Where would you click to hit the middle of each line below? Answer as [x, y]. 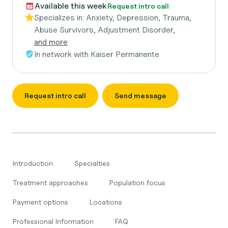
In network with [62, 54]
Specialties [92, 163]
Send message [140, 95]
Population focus [137, 182]
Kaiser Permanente [125, 54]
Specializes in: [60, 18]
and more [51, 42]
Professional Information [53, 221]
